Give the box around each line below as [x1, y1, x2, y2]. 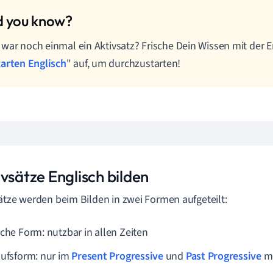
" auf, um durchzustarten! [66, 56, 181, 71]
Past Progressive [185, 249, 261, 264]
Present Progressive [71, 249, 163, 264]
